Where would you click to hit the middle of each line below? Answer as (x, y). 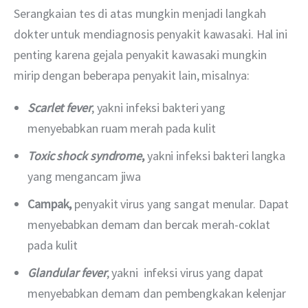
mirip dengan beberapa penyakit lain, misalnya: (132, 75)
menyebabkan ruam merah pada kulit (122, 129)
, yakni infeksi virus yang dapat (185, 272)
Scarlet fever (59, 108)
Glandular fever (67, 272)
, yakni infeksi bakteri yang (158, 108)
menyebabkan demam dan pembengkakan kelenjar (157, 293)
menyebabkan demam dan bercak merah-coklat (149, 224)
